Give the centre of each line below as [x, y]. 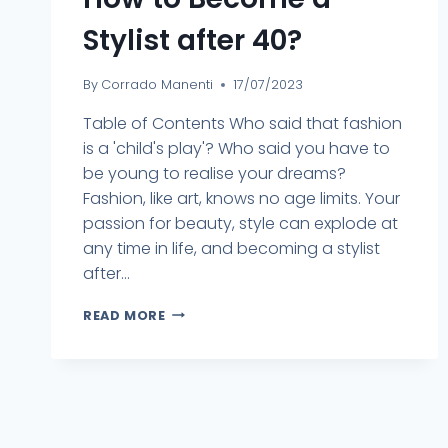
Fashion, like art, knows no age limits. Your [241, 198]
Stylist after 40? [192, 40]
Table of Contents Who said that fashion [242, 123]
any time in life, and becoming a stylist [231, 248]
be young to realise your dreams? [214, 173]
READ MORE [124, 315]
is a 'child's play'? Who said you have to [236, 148]
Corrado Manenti [157, 84]
